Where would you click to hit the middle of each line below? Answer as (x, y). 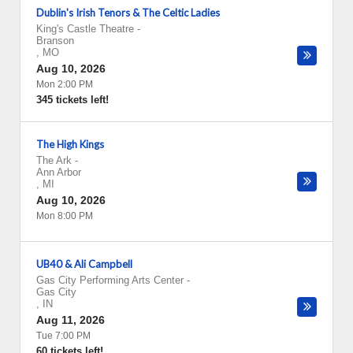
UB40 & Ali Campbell (84, 264)
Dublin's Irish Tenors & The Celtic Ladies (128, 13)
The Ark (54, 160)
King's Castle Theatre (85, 29)
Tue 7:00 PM (63, 336)
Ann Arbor (59, 172)
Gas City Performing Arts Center (110, 280)
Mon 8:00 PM (65, 216)
